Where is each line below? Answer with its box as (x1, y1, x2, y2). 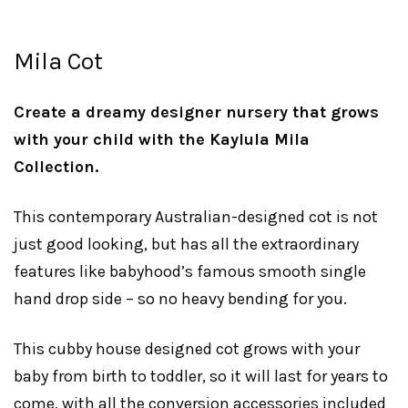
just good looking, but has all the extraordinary (14, 234, 359, 254)
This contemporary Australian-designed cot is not (14, 207, 378, 227)
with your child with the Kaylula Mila (14, 129, 310, 149)
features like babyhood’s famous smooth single (14, 261, 366, 281)
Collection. (14, 157, 98, 177)
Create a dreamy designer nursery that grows (14, 102, 379, 122)
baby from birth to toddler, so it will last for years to (14, 366, 388, 386)
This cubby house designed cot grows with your (14, 339, 360, 359)
